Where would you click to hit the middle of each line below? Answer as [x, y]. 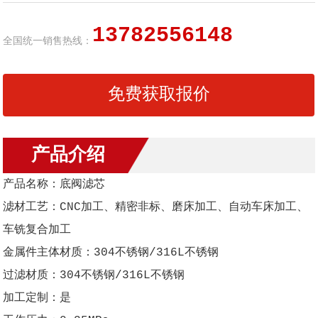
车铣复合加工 [37, 230]
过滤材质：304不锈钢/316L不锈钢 [94, 276]
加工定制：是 [37, 298]
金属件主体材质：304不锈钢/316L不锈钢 [111, 253]
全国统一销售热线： [48, 42]
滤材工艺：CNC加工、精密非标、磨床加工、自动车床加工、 [156, 208]
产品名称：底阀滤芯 [54, 185]
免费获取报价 [159, 95]
